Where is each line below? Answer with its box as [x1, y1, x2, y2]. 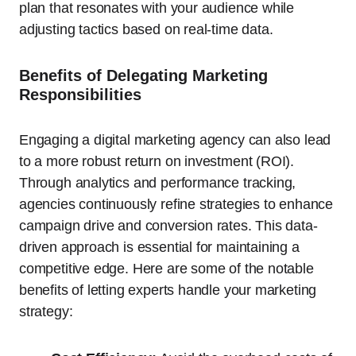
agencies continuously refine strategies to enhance [19, 196, 334, 213]
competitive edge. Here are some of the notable [19, 261, 314, 277]
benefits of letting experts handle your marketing [19, 282, 317, 299]
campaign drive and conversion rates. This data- [19, 218, 318, 234]
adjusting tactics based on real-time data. [19, 21, 273, 38]
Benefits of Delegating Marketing [19, 67, 268, 85]
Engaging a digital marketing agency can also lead [19, 132, 331, 149]
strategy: [19, 304, 73, 320]
